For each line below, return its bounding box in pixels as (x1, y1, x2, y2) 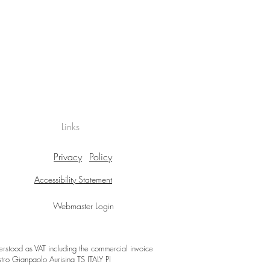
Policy (89, 149, 112, 163)
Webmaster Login (53, 199, 114, 212)
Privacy (54, 149, 82, 163)
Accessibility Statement (34, 173, 112, 185)
